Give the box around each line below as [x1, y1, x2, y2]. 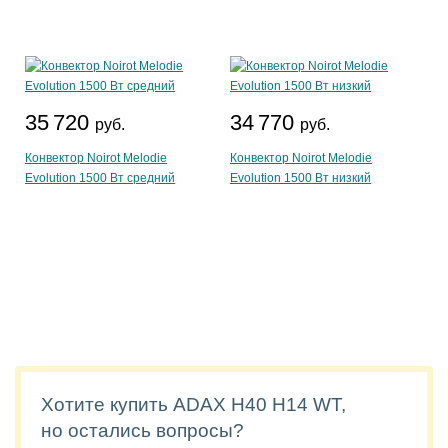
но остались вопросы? [41, 420, 244, 441]
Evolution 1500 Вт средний [25, 171, 175, 185]
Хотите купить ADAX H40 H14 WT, [41, 394, 346, 415]
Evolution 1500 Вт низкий [230, 171, 371, 185]
